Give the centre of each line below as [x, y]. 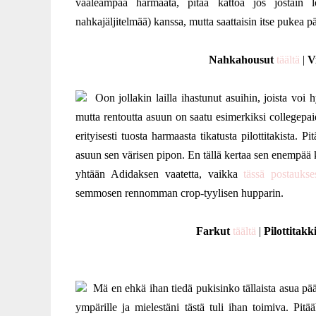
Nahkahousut [241, 60]
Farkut [213, 231]
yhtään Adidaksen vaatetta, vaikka [160, 174]
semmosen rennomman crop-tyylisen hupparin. [180, 193]
